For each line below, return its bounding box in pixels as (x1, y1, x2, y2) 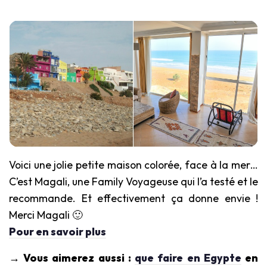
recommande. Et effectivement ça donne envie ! (9, 191, 258, 206)
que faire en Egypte (135, 251, 241, 265)
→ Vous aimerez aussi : (9, 251, 135, 265)
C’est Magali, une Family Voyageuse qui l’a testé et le (9, 175, 258, 189)
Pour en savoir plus (9, 225, 106, 239)
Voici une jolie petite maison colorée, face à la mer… (9, 158, 258, 172)
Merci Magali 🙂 (9, 208, 83, 222)
